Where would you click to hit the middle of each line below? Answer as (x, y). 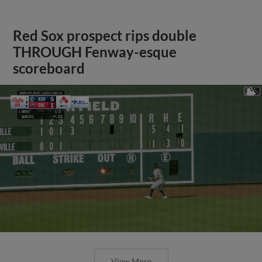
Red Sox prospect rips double (105, 35)
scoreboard (49, 68)
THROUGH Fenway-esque (95, 52)
